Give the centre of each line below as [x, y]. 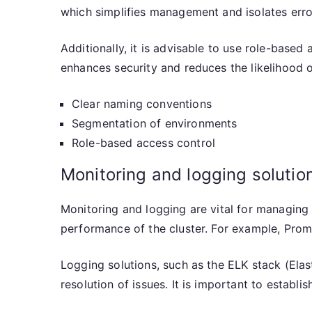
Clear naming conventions [142, 104]
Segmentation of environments [155, 123]
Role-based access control [143, 143]
